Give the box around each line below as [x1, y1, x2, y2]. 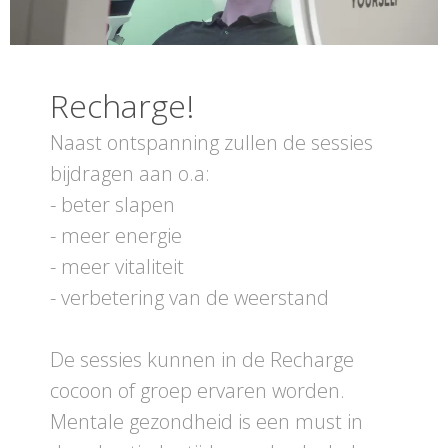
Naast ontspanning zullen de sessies [50, 129, 373, 157]
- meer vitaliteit [50, 253, 184, 281]
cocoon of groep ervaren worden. [50, 377, 345, 405]
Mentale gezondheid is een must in [50, 408, 363, 436]
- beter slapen [50, 191, 175, 219]
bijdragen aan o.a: [50, 160, 210, 188]
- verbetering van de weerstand [50, 284, 329, 312]
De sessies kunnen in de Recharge [50, 346, 354, 374]
